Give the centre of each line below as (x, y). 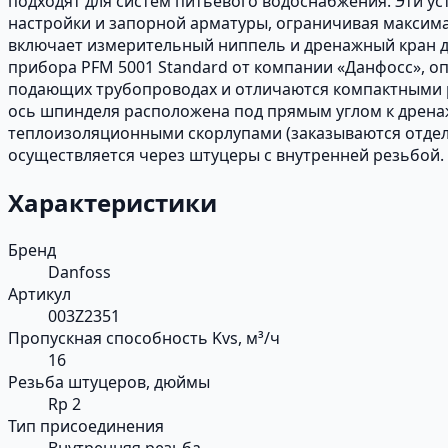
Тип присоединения (86, 425)
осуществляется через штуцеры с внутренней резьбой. (226, 154)
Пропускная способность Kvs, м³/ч (144, 337)
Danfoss (79, 271)
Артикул (39, 293)
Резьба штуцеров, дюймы (109, 381)
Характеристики (112, 202)
